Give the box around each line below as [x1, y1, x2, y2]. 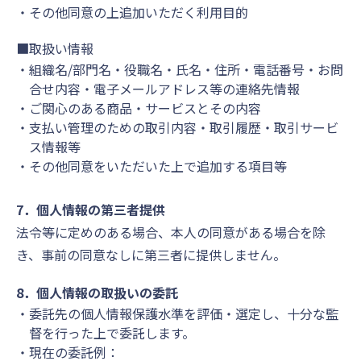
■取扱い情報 [16, 38, 93, 58]
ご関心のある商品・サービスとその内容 [29, 98, 261, 118]
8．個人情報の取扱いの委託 [16, 282, 178, 302]
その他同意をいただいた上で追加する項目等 [29, 156, 287, 176]
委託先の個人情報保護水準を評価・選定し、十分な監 [29, 303, 338, 323]
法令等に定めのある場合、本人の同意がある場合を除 [16, 222, 326, 242]
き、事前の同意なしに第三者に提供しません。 [16, 244, 286, 264]
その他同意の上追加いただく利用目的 [29, 2, 248, 22]
